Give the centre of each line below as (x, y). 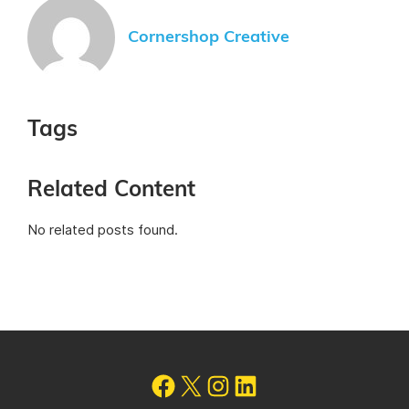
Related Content (111, 190)
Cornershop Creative (209, 37)
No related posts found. (103, 230)
